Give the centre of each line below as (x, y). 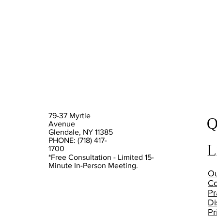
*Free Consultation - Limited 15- (101, 157)
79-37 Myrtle (70, 116)
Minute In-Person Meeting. (93, 165)
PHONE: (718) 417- (78, 140)
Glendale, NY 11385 (81, 132)
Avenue (62, 124)
